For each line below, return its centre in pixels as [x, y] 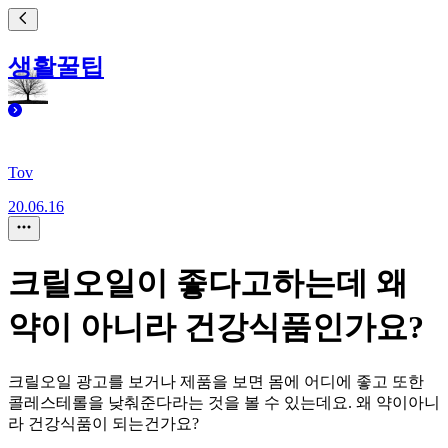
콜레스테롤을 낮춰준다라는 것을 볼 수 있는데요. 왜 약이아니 [224, 402]
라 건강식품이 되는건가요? [103, 423]
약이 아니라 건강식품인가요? [216, 327]
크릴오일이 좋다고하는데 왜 [208, 283]
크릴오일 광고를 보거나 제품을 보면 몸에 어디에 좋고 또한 [216, 381]
